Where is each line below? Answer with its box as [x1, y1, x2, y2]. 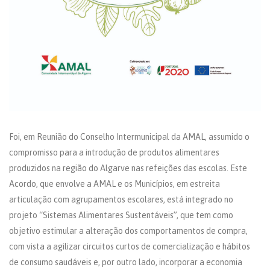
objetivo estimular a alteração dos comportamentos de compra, [9, 225, 248, 236]
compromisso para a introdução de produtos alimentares [9, 147, 219, 157]
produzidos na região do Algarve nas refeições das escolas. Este [9, 163, 247, 173]
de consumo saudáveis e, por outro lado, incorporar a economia [9, 257, 242, 267]
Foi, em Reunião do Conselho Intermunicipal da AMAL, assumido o [9, 131, 250, 142]
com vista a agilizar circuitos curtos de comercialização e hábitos [9, 241, 250, 251]
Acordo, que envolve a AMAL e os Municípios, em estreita [9, 178, 220, 189]
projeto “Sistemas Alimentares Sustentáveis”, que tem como [9, 210, 233, 220]
